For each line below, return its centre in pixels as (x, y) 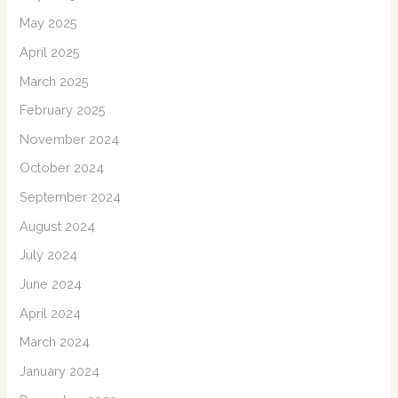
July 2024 (49, 255)
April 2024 (51, 313)
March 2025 (55, 81)
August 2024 (58, 226)
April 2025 (50, 52)
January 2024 (60, 370)
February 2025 (63, 110)
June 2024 (51, 284)
